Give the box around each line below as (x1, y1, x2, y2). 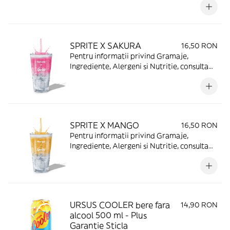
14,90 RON (181, 200, 218, 209)
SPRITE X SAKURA (70, 41, 141, 51)
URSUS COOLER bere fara (70, 200, 170, 210)
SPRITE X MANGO (70, 120, 139, 130)
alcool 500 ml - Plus (70, 210, 147, 220)
